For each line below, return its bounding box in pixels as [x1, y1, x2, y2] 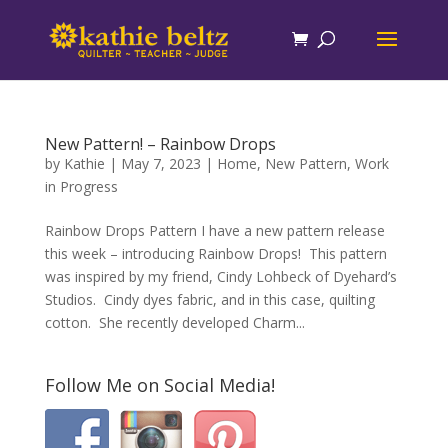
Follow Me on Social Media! [44, 373, 275, 397]
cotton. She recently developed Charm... [44, 313, 305, 332]
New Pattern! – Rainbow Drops [44, 133, 276, 155]
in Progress [44, 177, 118, 196]
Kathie [63, 154, 105, 173]
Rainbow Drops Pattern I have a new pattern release [44, 221, 385, 240]
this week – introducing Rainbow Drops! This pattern [44, 244, 387, 263]
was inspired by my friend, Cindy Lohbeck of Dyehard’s [44, 267, 397, 286]
